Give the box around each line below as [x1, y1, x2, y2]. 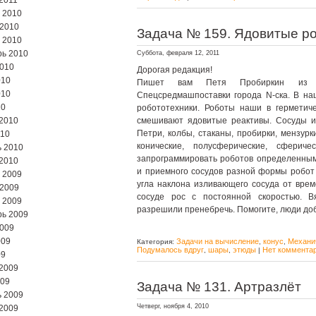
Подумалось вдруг [137, 245, 204, 254]
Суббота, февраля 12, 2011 [137, 49, 219, 56]
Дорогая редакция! [137, 65, 212, 75]
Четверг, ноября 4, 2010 [137, 303, 209, 310]
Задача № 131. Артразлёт [137, 279, 301, 294]
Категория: [137, 238, 176, 245]
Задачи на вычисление [176, 237, 259, 245]
